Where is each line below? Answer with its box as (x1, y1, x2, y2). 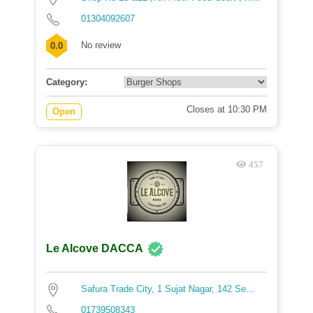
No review (81, 40, 121, 50)
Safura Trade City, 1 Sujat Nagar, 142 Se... (81, 284, 254, 294)
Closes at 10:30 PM (187, 104, 267, 115)
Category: (46, 77, 87, 87)
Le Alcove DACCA (46, 242, 143, 255)
